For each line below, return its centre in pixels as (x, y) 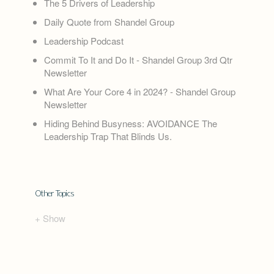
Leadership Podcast (83, 41)
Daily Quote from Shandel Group (109, 22)
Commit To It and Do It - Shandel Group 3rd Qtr (138, 60)
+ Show (50, 218)
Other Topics (54, 194)
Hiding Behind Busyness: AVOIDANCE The (130, 124)
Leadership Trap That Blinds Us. (108, 136)
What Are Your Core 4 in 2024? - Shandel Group (139, 92)
